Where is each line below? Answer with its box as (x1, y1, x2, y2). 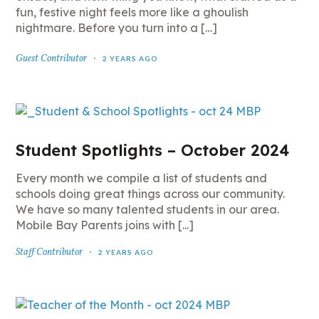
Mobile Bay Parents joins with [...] (16, 218, 194, 232)
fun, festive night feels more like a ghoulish (16, 5, 249, 19)
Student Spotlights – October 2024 (16, 140, 290, 160)
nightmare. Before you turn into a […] (16, 21, 218, 35)
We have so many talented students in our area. (16, 202, 283, 216)
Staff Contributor (16, 246, 83, 259)
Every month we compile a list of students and (16, 171, 268, 185)
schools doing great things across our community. (16, 187, 288, 201)
